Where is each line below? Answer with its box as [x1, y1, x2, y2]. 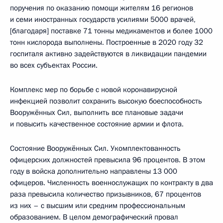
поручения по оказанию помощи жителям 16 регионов [10, 2, 193, 13]
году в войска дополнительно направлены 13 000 [10, 166, 177, 176]
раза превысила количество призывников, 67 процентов [10, 189, 201, 199]
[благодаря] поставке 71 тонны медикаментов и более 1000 [10, 25, 213, 36]
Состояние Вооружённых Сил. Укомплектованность [10, 143, 181, 153]
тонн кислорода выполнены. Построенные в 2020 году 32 [10, 37, 203, 47]
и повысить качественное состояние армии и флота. [10, 118, 184, 129]
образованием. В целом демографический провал [10, 212, 178, 222]
